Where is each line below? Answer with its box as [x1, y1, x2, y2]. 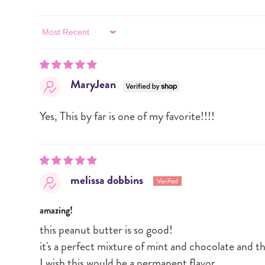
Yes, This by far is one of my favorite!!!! [40, 107, 215, 125]
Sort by [39, 30, 67, 44]
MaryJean [70, 75, 117, 93]
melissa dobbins [70, 171, 144, 189]
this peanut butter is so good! [40, 221, 173, 238]
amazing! [40, 203, 73, 217]
